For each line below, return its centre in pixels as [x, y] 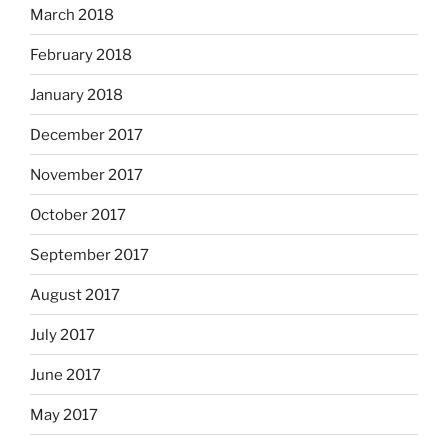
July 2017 [62, 334]
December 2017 [86, 134]
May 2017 [64, 414]
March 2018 [72, 14]
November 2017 [86, 174]
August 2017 [75, 294]
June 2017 [65, 374]
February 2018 [81, 54]
